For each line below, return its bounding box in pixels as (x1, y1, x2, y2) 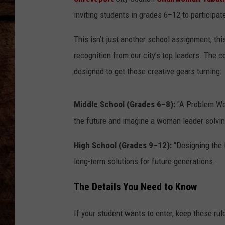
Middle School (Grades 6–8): (74, 99, 175, 110)
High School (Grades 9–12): (74, 140, 172, 151)
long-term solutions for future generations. (74, 156, 215, 167)
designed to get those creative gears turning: (74, 66, 221, 77)
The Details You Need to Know (74, 181, 197, 193)
